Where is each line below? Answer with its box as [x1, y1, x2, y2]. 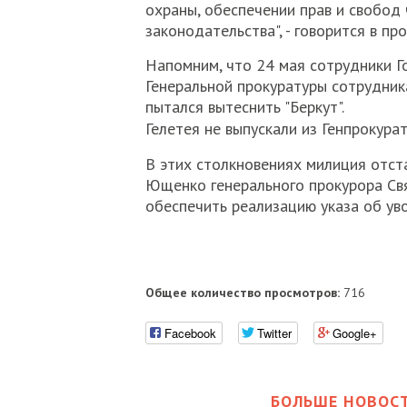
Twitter [256, 323, 292, 342]
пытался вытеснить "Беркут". [144, 96, 344, 117]
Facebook [164, 323, 216, 342]
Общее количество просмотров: [144, 284, 340, 301]
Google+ [332, 323, 377, 342]
